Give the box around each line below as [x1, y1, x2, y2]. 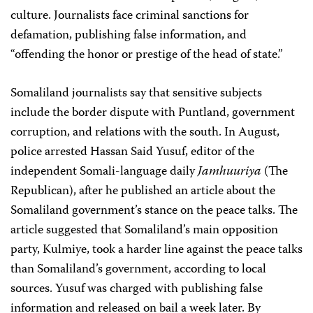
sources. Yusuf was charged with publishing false [10, 279, 263, 300]
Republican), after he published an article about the [10, 181, 275, 202]
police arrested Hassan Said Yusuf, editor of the [10, 142, 254, 163]
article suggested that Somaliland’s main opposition [10, 220, 278, 241]
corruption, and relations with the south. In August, [10, 122, 279, 143]
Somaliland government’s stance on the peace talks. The [10, 201, 298, 221]
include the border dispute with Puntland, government [10, 103, 295, 124]
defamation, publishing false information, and [10, 25, 247, 46]
